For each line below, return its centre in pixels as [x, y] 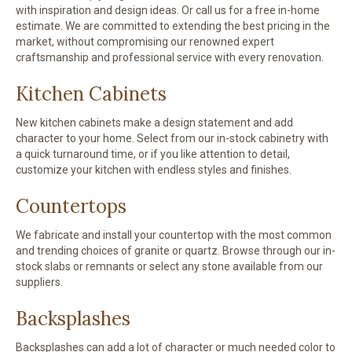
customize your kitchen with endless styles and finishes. [154, 170]
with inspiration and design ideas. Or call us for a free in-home [168, 11]
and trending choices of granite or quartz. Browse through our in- [176, 251]
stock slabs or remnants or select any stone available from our [169, 267]
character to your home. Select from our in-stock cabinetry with [172, 139]
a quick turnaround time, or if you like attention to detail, [153, 154]
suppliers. [39, 282]
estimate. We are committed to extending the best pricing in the [173, 26]
